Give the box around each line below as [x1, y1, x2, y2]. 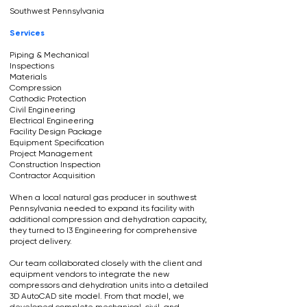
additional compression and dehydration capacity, [10, 214, 207, 224]
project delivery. [10, 236, 72, 246]
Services [10, 28, 45, 38]
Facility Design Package [10, 127, 102, 136]
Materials [10, 72, 47, 82]
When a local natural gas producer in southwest [10, 193, 197, 202]
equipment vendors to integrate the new [10, 269, 169, 279]
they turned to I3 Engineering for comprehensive [10, 225, 197, 235]
